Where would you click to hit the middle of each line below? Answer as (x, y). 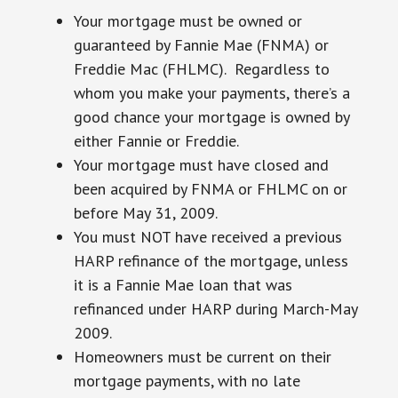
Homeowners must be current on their (202, 357)
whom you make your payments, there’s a (211, 93)
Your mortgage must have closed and (201, 165)
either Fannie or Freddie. (156, 141)
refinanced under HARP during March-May (215, 309)
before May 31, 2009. (145, 213)
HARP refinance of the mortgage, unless (211, 261)
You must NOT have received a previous (207, 237)
